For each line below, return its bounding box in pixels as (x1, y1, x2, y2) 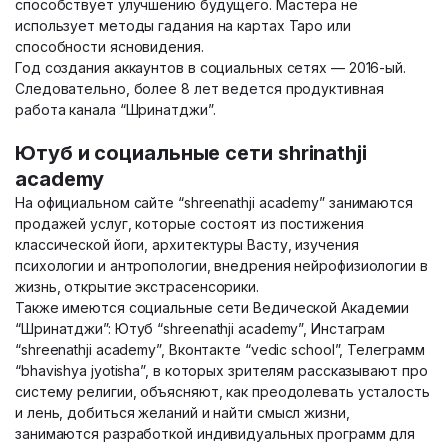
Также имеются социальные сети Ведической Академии (15, 299, 410, 316)
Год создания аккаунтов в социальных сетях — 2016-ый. (15, 59, 407, 76)
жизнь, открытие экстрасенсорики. (15, 278, 267, 295)
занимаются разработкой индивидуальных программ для (15, 425, 416, 442)
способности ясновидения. (15, 38, 208, 55)
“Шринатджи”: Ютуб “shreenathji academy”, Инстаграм (15, 320, 386, 337)
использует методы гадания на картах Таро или (15, 17, 351, 34)
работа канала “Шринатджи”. (15, 101, 220, 118)
